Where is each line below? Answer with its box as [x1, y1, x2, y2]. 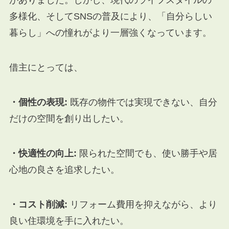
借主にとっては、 [9, 62, 83, 73]
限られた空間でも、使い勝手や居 [76, 148, 217, 158]
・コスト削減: [9, 199, 67, 210]
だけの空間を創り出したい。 [9, 113, 129, 124]
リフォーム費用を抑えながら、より [67, 199, 217, 210]
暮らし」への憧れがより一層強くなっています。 [9, 28, 212, 38]
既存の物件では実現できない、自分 [67, 97, 217, 107]
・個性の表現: [9, 97, 67, 107]
